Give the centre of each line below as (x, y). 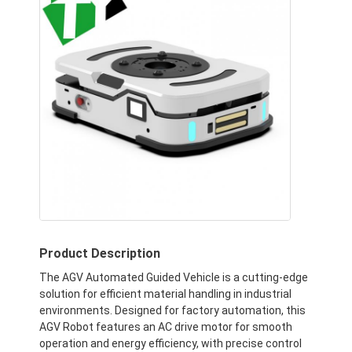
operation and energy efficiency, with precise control (171, 343)
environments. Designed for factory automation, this (173, 310)
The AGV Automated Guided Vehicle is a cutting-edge (174, 277)
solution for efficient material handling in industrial (166, 293)
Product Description (100, 253)
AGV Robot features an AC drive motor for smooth (166, 326)
